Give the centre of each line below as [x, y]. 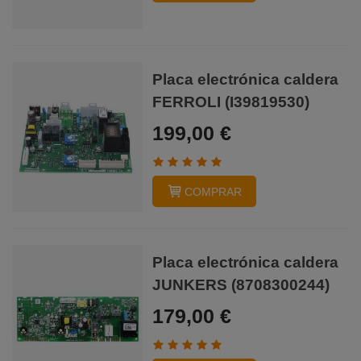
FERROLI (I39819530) [231, 102]
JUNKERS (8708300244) [241, 285]
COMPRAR [214, 191]
